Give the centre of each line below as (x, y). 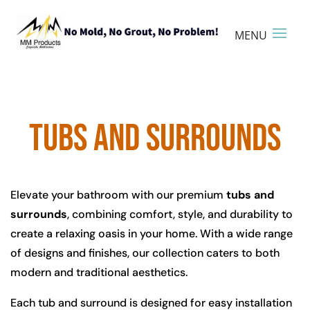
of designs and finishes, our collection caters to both (145, 253)
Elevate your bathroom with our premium (118, 194)
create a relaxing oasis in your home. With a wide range (152, 233)
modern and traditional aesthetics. (99, 272)
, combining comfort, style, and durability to (180, 214)
